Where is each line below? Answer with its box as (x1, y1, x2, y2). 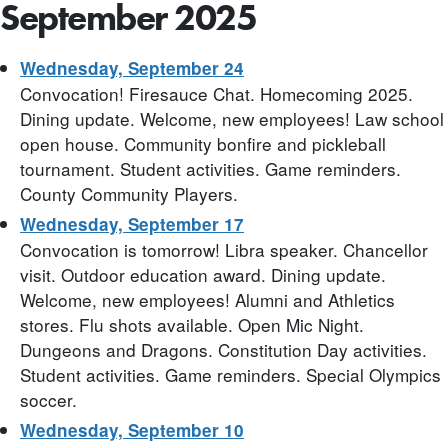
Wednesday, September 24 (20, 55, 244, 80)
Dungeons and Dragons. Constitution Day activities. (20, 336, 427, 362)
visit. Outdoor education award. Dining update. (20, 261, 386, 287)
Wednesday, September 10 (20, 417, 244, 442)
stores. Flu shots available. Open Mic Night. (20, 311, 364, 337)
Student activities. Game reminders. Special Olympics (20, 361, 441, 387)
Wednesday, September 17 (20, 211, 244, 236)
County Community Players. (20, 180, 238, 206)
